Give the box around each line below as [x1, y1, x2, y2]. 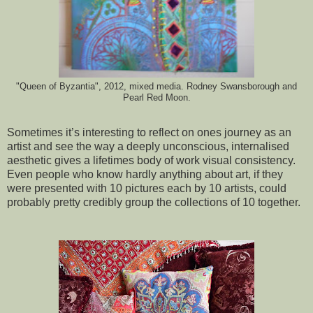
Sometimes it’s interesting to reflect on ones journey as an [7, 126, 291, 138]
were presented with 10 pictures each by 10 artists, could [7, 182, 286, 194]
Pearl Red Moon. [122, 92, 191, 103]
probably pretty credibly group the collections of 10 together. [7, 196, 300, 208]
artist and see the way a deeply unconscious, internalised [7, 140, 289, 152]
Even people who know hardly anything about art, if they [7, 168, 283, 180]
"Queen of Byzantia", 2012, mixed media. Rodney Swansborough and [16, 81, 297, 92]
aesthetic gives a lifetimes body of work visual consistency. [7, 154, 296, 166]
